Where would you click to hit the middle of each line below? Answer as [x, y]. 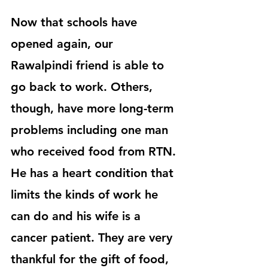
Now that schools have [76, 22]
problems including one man [91, 130]
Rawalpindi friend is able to [89, 65]
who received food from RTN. [95, 151]
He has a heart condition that [94, 173]
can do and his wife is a [77, 216]
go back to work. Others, [83, 87]
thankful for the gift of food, [92, 259]
